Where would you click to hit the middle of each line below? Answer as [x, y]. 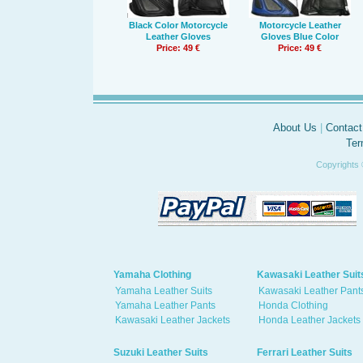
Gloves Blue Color [300, 36]
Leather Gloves [178, 36]
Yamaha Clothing [152, 275]
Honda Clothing [293, 305]
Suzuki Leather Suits [161, 352]
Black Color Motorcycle [178, 25]
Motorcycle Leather [300, 25]
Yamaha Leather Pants [165, 305]
